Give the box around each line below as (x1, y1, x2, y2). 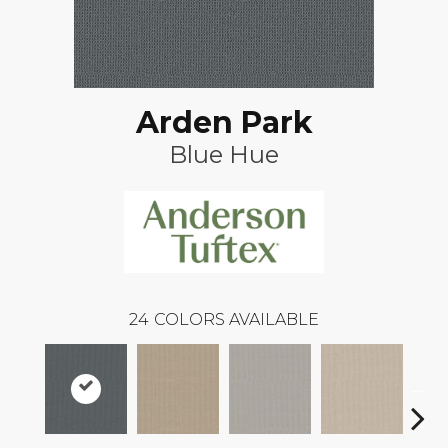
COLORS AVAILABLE (154, 309, 319, 329)
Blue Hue (169, 140, 279, 169)
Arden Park (135, 104, 313, 141)
